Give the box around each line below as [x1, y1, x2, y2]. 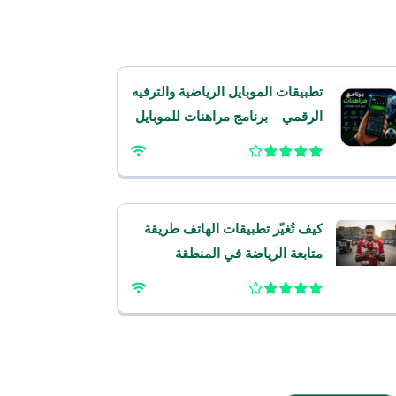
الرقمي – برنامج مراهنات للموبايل [134, 110, 323, 124]
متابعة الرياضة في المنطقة [174, 247, 323, 261]
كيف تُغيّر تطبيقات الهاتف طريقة [143, 222, 323, 236]
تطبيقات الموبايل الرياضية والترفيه [131, 85, 323, 99]
